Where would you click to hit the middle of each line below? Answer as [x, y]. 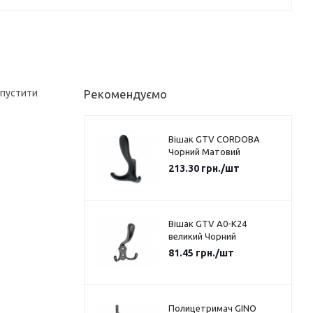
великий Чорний [202, 236]
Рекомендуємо [125, 94]
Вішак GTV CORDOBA [214, 139]
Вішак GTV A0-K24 [207, 224]
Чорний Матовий [204, 152]
